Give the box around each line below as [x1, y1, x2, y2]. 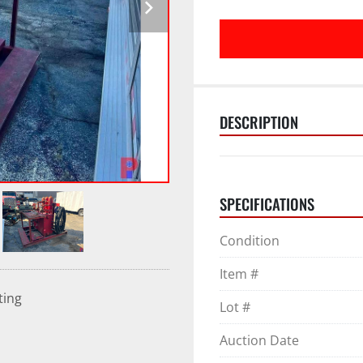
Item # [220, 265, 258, 283]
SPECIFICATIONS [220, 193, 314, 215]
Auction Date [220, 331, 299, 349]
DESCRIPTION [220, 111, 298, 133]
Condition [220, 232, 280, 250]
